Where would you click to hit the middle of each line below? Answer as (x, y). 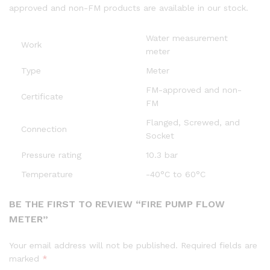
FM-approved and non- (194, 90)
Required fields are (219, 246)
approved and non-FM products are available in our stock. (129, 8)
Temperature (47, 174)
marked (26, 259)
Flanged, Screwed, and (193, 123)
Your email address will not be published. (93, 246)
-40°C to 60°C (176, 174)
